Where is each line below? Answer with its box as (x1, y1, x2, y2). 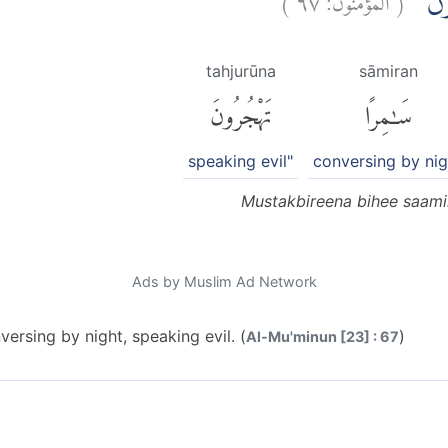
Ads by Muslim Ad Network (131, 272, 317, 290)
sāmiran (358, 61, 418, 82)
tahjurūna (205, 61, 276, 82)
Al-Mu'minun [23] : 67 (246, 327, 399, 345)
